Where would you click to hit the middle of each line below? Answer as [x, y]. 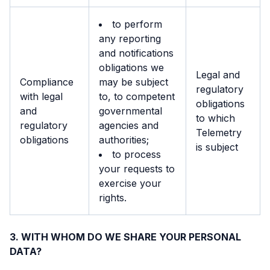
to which [215, 118]
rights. [113, 198]
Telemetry [219, 133]
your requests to [137, 169]
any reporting [130, 39]
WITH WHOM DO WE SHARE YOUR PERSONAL [131, 237]
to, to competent [137, 96]
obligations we [131, 67]
